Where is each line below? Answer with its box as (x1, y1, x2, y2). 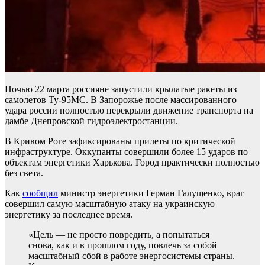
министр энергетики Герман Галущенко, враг (58, 188, 244, 198)
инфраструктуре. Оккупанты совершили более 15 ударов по (5, 146, 248, 157)
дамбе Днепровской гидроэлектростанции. (5, 115, 178, 126)
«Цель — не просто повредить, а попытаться (28, 229, 209, 240)
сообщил (22, 188, 58, 198)
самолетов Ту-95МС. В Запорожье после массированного (5, 94, 237, 105)
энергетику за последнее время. (5, 209, 132, 219)
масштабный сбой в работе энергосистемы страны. (28, 250, 235, 261)
